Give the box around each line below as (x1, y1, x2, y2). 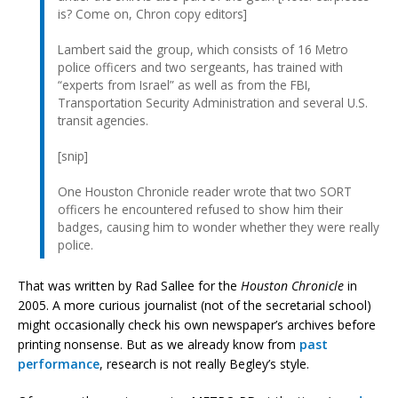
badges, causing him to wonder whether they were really (58, 218, 379, 235)
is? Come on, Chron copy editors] (58, 4, 247, 22)
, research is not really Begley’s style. (99, 354, 309, 372)
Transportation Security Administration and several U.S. (58, 93, 368, 111)
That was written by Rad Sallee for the (18, 276, 241, 294)
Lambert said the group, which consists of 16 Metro (58, 40, 348, 58)
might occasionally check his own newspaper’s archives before (18, 315, 376, 333)
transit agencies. (58, 111, 148, 129)
